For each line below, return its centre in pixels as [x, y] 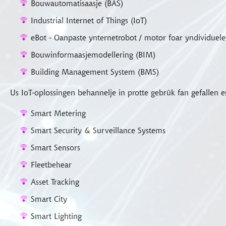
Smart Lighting [56, 216]
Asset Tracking [55, 182]
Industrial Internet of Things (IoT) [89, 20]
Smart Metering [58, 113]
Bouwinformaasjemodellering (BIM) [93, 54]
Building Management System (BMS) [95, 72]
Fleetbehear [51, 164]
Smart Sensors [55, 147]
